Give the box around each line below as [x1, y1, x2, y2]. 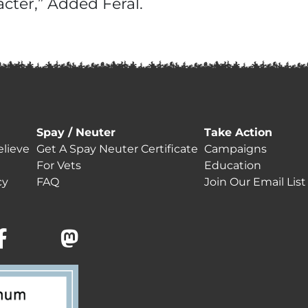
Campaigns [204, 142, 267, 155]
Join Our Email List [204, 175, 307, 188]
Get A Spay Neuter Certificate [36, 142, 198, 155]
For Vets [36, 159, 81, 172]
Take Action [204, 126, 273, 139]
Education [204, 159, 262, 172]
